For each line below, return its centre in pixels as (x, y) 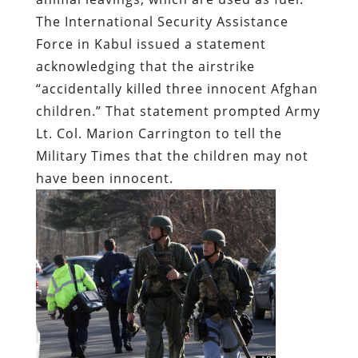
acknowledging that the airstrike (145, 66)
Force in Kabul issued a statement (151, 44)
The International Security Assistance (162, 21)
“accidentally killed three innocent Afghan (177, 88)
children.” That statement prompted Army (178, 111)
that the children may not (219, 155)
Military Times (83, 155)
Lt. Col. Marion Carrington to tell (147, 133)
